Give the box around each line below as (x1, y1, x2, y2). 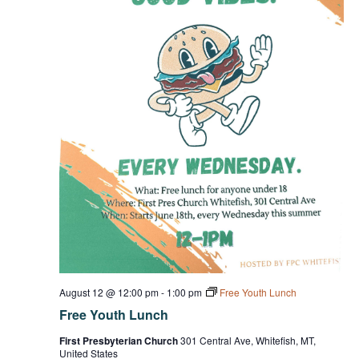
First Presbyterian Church (58, 333, 180, 348)
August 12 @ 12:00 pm (58, 284, 159, 299)
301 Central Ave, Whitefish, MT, (179, 333, 316, 347)
